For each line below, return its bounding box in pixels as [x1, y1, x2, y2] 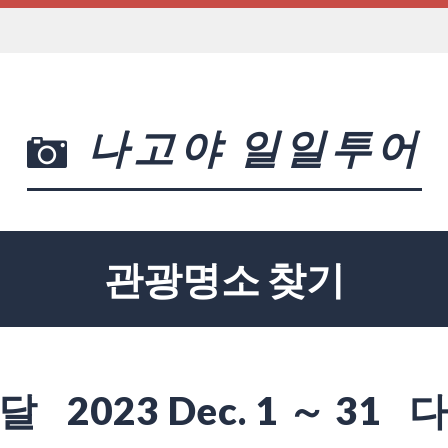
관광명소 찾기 [103, 255, 345, 302]
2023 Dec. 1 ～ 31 [66, 386, 390, 433]
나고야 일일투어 [86, 122, 422, 172]
